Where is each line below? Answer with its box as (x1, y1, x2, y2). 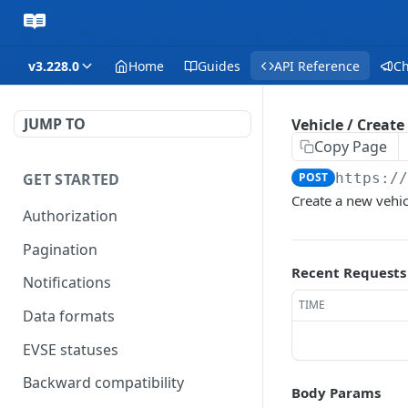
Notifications (23, 272, 111, 293)
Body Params (291, 383, 381, 402)
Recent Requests (291, 263, 406, 281)
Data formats (23, 306, 115, 327)
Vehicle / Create (291, 114, 404, 135)
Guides (198, 56, 240, 75)
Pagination (23, 239, 97, 260)
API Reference (274, 56, 360, 75)
